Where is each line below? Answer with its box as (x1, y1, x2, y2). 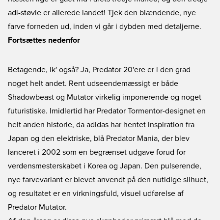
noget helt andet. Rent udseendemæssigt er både (8, 80, 178, 87)
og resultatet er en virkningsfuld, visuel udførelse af (8, 190, 184, 197)
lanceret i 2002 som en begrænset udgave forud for (8, 148, 186, 156)
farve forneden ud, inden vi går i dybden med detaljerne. (8, 23, 201, 30)
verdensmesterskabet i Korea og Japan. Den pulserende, (8, 162, 201, 170)
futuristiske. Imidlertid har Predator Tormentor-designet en (8, 107, 206, 115)
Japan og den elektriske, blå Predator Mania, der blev (8, 135, 190, 142)
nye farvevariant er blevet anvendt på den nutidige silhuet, (8, 176, 208, 184)
